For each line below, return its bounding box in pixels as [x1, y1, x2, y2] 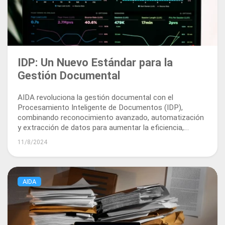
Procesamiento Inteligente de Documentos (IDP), [18, 102, 183, 112]
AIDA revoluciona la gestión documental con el [18, 92, 173, 102]
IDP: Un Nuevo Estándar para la [18, 55, 173, 69]
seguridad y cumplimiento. [18, 133, 104, 142]
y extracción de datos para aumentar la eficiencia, [18, 123, 184, 132]
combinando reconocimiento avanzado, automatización [18, 113, 204, 122]
